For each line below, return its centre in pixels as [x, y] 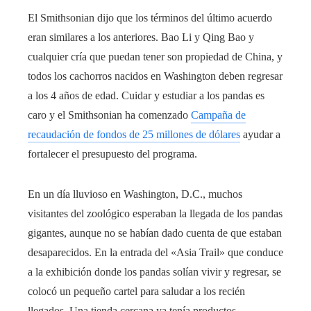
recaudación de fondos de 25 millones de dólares [134, 134]
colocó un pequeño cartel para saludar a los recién [136, 291]
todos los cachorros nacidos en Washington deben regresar [155, 76]
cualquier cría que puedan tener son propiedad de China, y [155, 57]
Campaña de [218, 115]
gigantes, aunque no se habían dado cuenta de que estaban [155, 233]
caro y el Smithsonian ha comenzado [109, 115]
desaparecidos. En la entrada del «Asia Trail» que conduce [155, 252]
